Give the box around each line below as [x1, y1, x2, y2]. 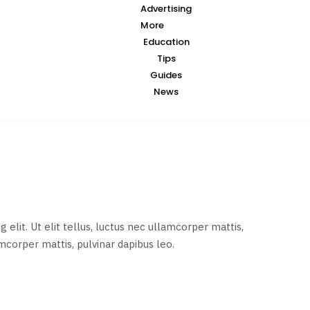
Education [143, 35, 190, 49]
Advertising [140, 2, 192, 16]
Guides [150, 69, 183, 82]
